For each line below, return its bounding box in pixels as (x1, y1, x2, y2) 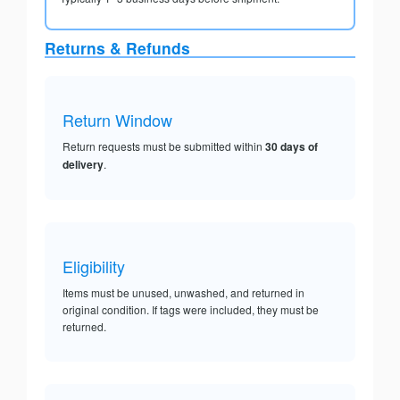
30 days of (265, 138, 318, 155)
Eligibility (62, 254, 125, 279)
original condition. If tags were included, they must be (62, 302, 319, 318)
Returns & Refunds (45, 37, 190, 60)
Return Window (62, 108, 172, 132)
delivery (62, 156, 104, 173)
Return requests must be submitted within (62, 138, 265, 154)
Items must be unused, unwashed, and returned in (62, 285, 304, 301)
